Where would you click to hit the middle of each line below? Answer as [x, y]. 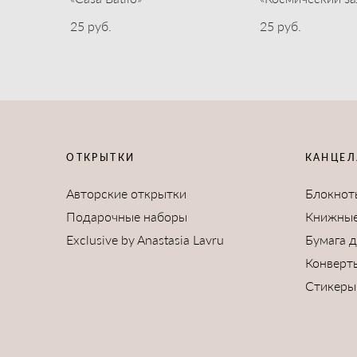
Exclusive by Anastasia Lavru [145, 239]
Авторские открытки [127, 193]
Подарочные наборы [127, 216]
